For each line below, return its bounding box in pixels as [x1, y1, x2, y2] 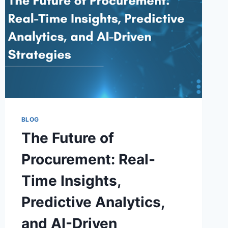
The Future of [21, 129, 114, 147]
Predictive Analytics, [21, 193, 164, 211]
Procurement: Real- [21, 150, 155, 168]
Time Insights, [21, 172, 121, 189]
